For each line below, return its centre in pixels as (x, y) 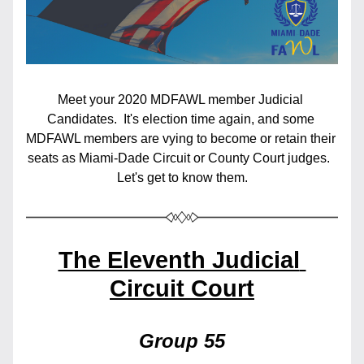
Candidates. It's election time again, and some (180, 119)
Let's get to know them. (182, 178)
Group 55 (182, 341)
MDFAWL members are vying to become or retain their (181, 139)
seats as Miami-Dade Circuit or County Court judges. (180, 158)
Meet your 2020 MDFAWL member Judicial (180, 100)
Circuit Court (182, 288)
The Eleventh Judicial (179, 260)
